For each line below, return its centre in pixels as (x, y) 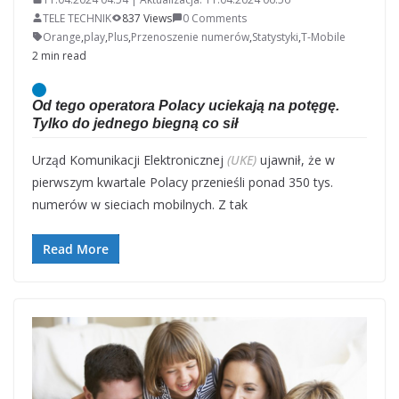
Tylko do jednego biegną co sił (135, 123)
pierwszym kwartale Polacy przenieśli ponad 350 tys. (183, 182)
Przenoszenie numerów (190, 37)
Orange (62, 37)
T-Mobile (323, 37)
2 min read (59, 55)
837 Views (147, 18)
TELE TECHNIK (77, 18)
